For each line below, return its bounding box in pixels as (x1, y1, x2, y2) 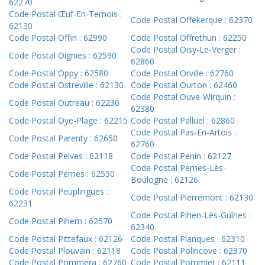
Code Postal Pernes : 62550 (9, 168, 115, 180)
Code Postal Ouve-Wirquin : (131, 91, 235, 103)
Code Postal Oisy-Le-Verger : (131, 44, 241, 56)
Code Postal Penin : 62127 (131, 150, 231, 162)
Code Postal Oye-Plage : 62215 (9, 115, 128, 127)
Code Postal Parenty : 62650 (9, 132, 118, 144)
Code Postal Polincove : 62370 (131, 245, 247, 257)
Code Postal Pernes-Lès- (131, 162, 226, 174)
